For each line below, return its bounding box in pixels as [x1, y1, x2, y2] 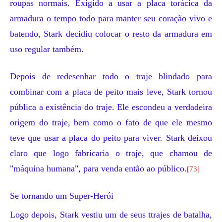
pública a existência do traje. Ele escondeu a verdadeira [10, 102, 212, 112]
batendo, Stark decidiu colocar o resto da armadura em [10, 29, 212, 39]
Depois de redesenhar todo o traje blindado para [10, 71, 212, 81]
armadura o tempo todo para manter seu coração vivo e [10, 13, 212, 23]
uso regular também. [10, 44, 84, 54]
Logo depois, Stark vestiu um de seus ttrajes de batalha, [10, 210, 212, 220]
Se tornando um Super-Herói [10, 191, 113, 201]
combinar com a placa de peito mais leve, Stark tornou [10, 87, 212, 97]
